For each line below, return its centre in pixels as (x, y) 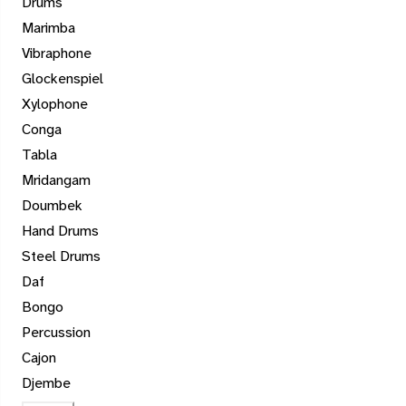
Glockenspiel (63, 79)
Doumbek (52, 206)
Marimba (48, 28)
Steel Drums (61, 256)
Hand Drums (60, 231)
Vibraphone (57, 53)
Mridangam (56, 180)
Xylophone (55, 104)
